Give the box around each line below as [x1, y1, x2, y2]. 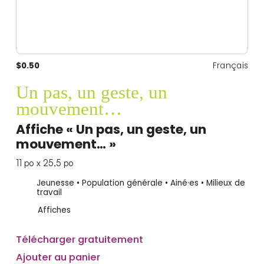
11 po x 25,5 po [15, 157, 74, 169]
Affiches [37, 204, 71, 216]
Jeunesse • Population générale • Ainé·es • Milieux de [36, 177, 245, 189]
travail [36, 187, 62, 199]
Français [212, 60, 249, 72]
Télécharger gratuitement [15, 232, 143, 247]
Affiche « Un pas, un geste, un [15, 120, 206, 139]
